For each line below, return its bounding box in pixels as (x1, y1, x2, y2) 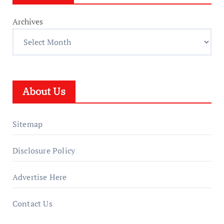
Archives (12, 15, 43, 27)
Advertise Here (12, 171, 67, 182)
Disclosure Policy (12, 144, 75, 156)
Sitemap (12, 118, 43, 129)
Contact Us (12, 197, 52, 209)
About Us (22, 84, 65, 98)
